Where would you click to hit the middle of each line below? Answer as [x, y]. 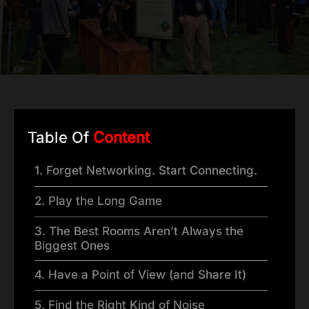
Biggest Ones [72, 246]
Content [121, 138]
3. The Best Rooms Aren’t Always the [139, 231]
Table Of [60, 138]
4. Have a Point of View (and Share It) [140, 275]
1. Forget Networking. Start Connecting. [146, 171]
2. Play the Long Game [98, 201]
